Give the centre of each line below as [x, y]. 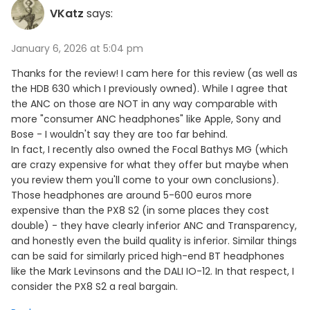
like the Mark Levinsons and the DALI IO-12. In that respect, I [153, 271]
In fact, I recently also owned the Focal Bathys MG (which [149, 149]
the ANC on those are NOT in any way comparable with [144, 104]
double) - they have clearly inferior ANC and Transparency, [154, 226]
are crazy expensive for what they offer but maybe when [150, 165]
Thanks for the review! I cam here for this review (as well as [154, 73]
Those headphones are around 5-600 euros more [131, 195]
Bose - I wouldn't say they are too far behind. [119, 134]
